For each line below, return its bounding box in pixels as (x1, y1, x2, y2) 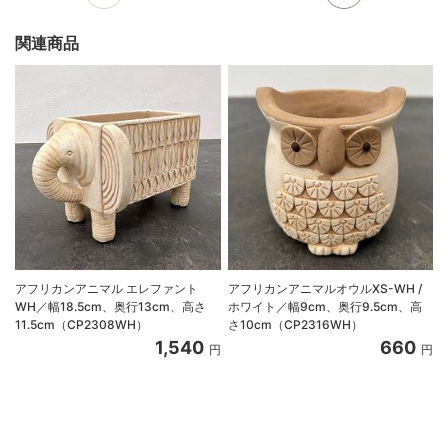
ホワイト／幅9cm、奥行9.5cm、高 (227, 299, 422, 315)
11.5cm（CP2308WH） (15, 317, 148, 333)
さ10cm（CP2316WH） (227, 317, 363, 333)
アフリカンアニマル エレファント (15, 281, 198, 297)
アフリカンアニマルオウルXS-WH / (227, 281, 422, 297)
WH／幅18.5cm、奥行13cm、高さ (15, 299, 206, 315)
